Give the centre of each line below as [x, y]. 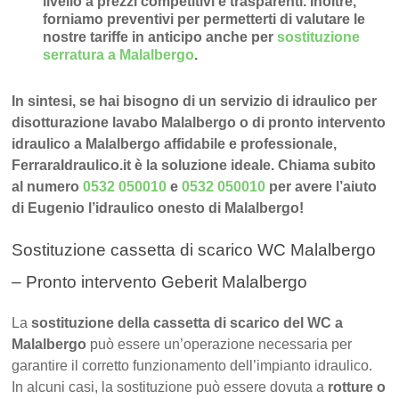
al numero [48, 187]
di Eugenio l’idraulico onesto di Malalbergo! [158, 208]
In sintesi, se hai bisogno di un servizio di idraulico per [195, 102]
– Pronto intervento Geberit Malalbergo [160, 282]
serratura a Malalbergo [119, 55]
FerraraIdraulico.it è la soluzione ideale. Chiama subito [194, 166]
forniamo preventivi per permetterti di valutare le [204, 20]
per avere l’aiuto [323, 187]
